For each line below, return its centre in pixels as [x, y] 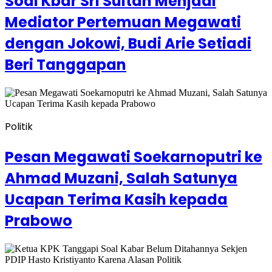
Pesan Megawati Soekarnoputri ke [134, 157]
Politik [19, 127]
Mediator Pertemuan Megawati [123, 22]
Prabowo [39, 221]
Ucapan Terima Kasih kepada [116, 200]
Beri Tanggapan [66, 65]
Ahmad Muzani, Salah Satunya [121, 178]
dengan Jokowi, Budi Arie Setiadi [128, 44]
